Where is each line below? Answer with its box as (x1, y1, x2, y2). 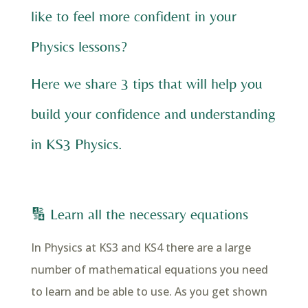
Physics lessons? (30, 37, 127, 55)
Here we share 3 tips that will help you (30, 74, 263, 92)
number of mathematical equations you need (30, 261, 268, 277)
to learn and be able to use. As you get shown (30, 283, 267, 299)
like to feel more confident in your (30, 7, 236, 25)
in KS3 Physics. (30, 135, 122, 153)
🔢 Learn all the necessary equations (30, 205, 248, 223)
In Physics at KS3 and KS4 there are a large (30, 239, 251, 255)
